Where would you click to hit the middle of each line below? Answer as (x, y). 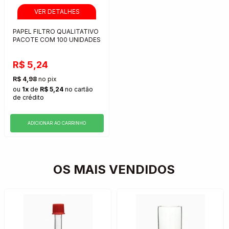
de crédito (28, 97)
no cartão (78, 89)
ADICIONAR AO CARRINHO (57, 123)
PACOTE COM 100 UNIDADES (57, 39)
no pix (47, 79)
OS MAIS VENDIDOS (114, 169)
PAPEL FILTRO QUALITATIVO (56, 31)
